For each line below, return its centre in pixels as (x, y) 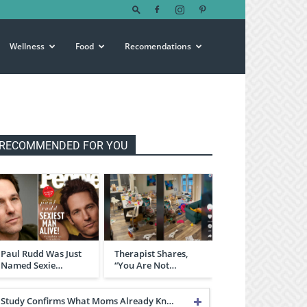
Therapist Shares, (151, 253)
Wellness (27, 46)
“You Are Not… (146, 265)
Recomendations (158, 46)
